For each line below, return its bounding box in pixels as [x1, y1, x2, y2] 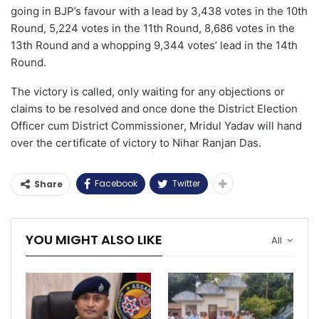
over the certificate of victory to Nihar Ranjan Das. [11, 135, 261, 150]
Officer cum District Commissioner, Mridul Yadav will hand [11, 118, 302, 132]
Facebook [95, 177, 137, 189]
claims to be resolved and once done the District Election [11, 101, 298, 115]
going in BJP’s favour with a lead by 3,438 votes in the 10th [11, 4, 308, 18]
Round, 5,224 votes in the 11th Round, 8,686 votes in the [11, 21, 295, 35]
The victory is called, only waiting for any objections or [11, 84, 285, 98]
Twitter [172, 177, 200, 189]
